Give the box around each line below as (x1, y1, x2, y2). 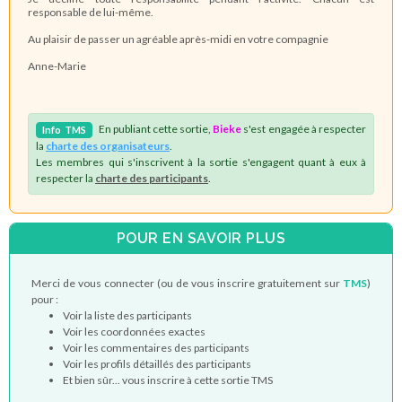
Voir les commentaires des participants (63, 340, 249, 354)
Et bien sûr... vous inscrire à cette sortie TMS (63, 372, 273, 387)
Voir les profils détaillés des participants (63, 356, 251, 371)
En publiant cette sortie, (92, 121, 214, 135)
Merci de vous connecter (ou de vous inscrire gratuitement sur (31, 275, 343, 290)
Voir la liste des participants (63, 308, 192, 322)
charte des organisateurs (46, 138, 170, 153)
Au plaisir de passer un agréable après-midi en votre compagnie (28, 31, 328, 46)
